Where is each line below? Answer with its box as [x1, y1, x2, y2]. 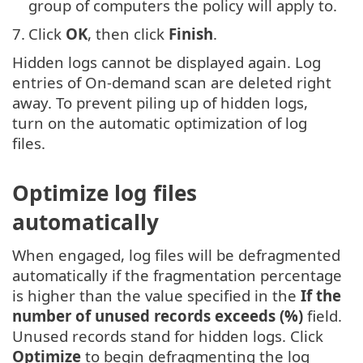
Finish [169, 23, 213, 45]
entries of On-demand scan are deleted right [12, 72, 331, 93]
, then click [88, 23, 169, 45]
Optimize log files [12, 177, 197, 207]
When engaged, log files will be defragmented [12, 244, 340, 265]
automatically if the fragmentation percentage [12, 264, 342, 285]
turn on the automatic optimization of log [12, 113, 307, 134]
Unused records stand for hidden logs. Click [12, 325, 323, 346]
